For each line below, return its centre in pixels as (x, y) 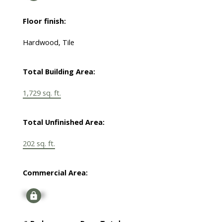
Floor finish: (44, 21)
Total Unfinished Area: (63, 122)
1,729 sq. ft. (42, 93)
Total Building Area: (59, 72)
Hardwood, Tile (48, 42)
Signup (34, 194)
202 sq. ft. (39, 143)
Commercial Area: (55, 173)
